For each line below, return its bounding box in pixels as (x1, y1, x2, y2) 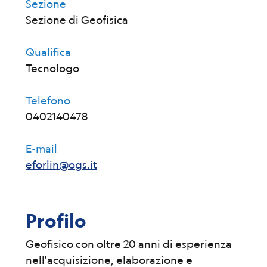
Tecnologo (26, 61, 79, 74)
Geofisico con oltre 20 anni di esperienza (26, 237, 232, 250)
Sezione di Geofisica (26, 13, 128, 26)
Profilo (26, 209, 86, 232)
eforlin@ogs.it (26, 158, 97, 171)
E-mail (26, 142, 57, 155)
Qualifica (26, 45, 71, 58)
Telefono (26, 94, 70, 107)
